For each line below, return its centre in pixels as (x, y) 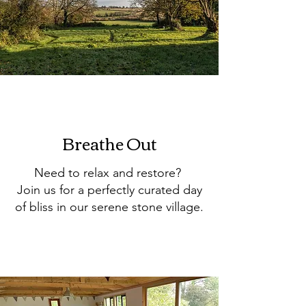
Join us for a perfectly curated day (109, 190)
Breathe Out (109, 143)
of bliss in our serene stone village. (109, 207)
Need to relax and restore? (109, 173)
